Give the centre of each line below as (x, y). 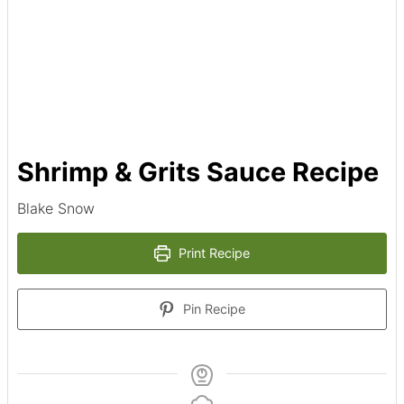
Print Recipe (213, 253)
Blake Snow (56, 209)
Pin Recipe (213, 309)
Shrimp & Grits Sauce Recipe (198, 172)
